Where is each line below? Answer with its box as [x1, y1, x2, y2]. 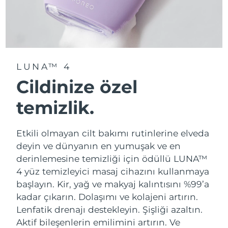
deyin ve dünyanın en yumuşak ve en [16, 140, 181, 152]
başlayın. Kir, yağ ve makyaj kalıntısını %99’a [16, 179, 210, 190]
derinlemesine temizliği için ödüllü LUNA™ [16, 153, 208, 164]
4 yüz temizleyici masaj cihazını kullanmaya [16, 166, 210, 177]
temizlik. [16, 96, 95, 119]
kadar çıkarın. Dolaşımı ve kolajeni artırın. [16, 191, 198, 203]
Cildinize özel [16, 75, 138, 98]
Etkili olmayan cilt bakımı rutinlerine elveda [16, 128, 210, 139]
